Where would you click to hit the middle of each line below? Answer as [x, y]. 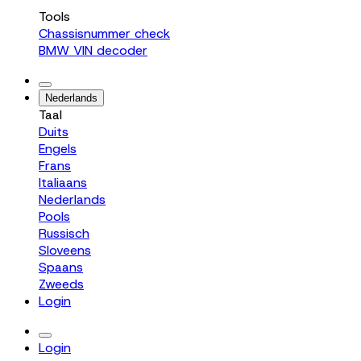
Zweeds [61, 284]
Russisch [64, 233]
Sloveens [65, 250]
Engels [58, 149]
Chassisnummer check [104, 33]
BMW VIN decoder [93, 50]
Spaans [61, 267]
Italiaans [63, 183]
